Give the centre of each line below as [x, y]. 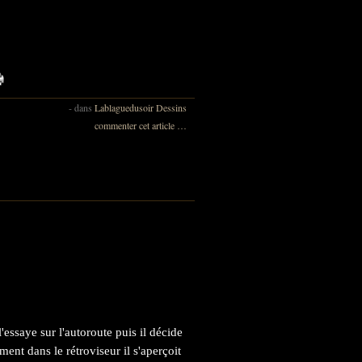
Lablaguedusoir [124, 107]
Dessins [171, 107]
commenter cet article [136, 125]
